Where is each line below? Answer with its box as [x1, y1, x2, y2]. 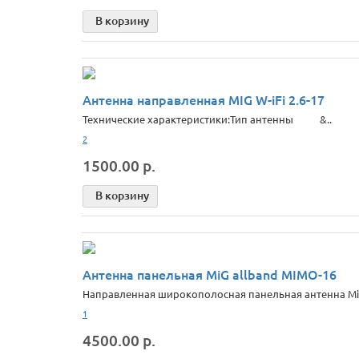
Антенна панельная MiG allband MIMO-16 [83, 265, 337, 283]
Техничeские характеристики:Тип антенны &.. [83, 112, 332, 126]
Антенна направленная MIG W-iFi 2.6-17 [83, 91, 325, 108]
